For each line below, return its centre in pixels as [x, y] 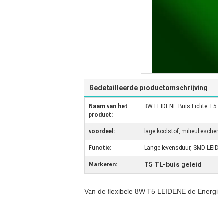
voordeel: [102, 131]
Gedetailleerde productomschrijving [148, 88]
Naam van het [108, 106]
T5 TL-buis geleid [173, 164]
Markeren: [103, 164]
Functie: [100, 148]
